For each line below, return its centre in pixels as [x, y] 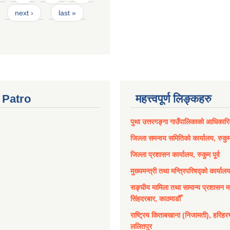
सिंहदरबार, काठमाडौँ [156, 199]
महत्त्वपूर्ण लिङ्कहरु [174, 99]
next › [24, 13]
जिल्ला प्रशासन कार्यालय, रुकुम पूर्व [175, 155]
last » [67, 13]
